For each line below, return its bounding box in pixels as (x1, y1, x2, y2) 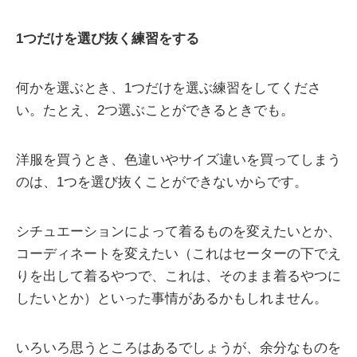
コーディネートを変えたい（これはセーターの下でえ (16, 246, 341, 262)
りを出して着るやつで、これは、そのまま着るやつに (16, 269, 341, 284)
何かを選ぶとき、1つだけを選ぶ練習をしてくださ (16, 80, 321, 96)
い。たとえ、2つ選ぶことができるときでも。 (16, 103, 294, 119)
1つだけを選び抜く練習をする (16, 31, 199, 47)
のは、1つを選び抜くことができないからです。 (16, 175, 308, 190)
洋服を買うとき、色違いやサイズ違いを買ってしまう (16, 152, 341, 168)
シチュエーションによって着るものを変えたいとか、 (16, 224, 341, 240)
